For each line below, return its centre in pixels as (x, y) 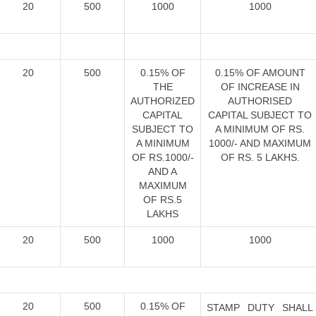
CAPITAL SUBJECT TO (260, 115)
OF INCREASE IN (260, 87)
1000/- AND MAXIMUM (260, 143)
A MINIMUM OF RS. (260, 129)
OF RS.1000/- (163, 157)
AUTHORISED (260, 101)
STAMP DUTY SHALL (260, 308)
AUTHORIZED (163, 101)
